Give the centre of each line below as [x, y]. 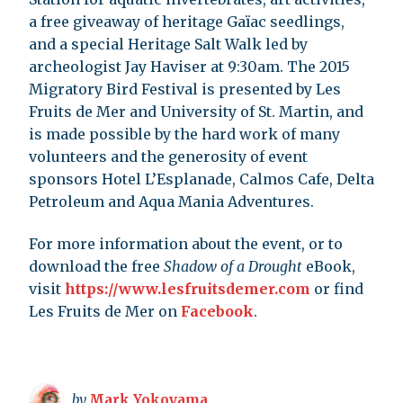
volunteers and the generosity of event [168, 156]
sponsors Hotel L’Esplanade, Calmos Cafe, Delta [201, 179]
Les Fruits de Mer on [105, 311]
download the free [96, 266]
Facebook [217, 311]
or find [337, 288]
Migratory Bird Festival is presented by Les [185, 89]
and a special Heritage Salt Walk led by [168, 44]
